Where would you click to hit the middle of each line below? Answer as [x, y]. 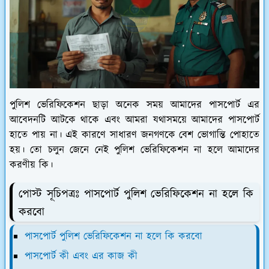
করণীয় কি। [31, 165]
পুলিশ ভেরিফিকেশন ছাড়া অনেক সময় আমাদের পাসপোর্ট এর [134, 105]
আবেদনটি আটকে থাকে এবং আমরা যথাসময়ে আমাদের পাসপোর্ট [134, 120]
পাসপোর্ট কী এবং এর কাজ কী [81, 256]
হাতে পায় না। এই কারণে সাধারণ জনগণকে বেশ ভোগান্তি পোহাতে [134, 135]
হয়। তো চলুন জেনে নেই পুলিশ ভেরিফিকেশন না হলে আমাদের [134, 150]
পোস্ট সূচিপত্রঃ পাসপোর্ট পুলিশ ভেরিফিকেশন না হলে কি [136, 194]
